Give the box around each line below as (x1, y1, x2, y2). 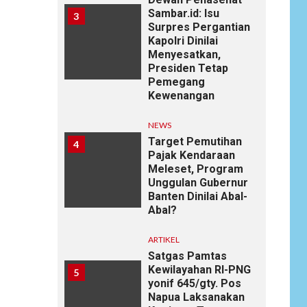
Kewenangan (147, 88, 214, 102)
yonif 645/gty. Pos (147, 276, 241, 290)
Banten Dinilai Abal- (147, 189, 247, 203)
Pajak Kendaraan (147, 148, 235, 162)
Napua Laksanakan (147, 290, 245, 304)
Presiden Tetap (147, 61, 228, 75)
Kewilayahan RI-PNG (147, 262, 251, 276)
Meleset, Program (147, 162, 243, 175)
